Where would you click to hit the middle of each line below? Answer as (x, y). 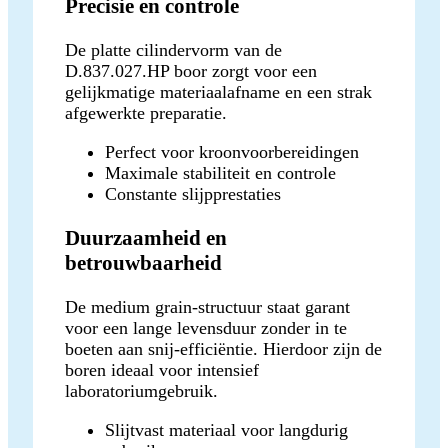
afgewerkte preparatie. (146, 112)
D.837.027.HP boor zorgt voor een (191, 70)
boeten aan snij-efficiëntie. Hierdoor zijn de (223, 348)
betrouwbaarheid (143, 262)
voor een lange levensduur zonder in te (206, 327)
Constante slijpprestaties (193, 193)
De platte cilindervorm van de (173, 49)
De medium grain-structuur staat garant (207, 306)
